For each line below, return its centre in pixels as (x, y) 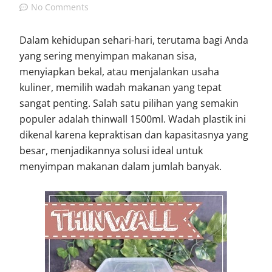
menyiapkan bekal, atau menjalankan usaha (120, 72)
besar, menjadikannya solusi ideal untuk (111, 151)
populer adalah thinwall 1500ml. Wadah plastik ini (133, 119)
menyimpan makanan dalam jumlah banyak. (121, 167)
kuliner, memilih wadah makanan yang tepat (121, 88)
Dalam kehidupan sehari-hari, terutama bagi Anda (134, 40)
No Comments (60, 7)
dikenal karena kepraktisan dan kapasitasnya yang (134, 135)
